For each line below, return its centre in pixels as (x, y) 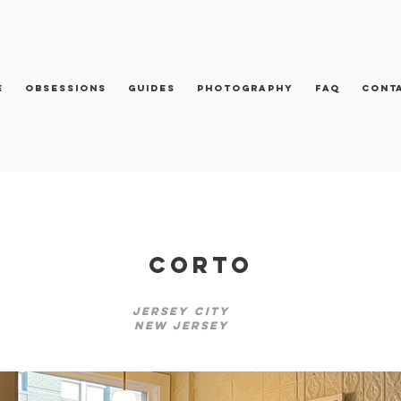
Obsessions (66, 88)
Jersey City (181, 311)
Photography (245, 88)
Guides (152, 88)
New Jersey (181, 325)
